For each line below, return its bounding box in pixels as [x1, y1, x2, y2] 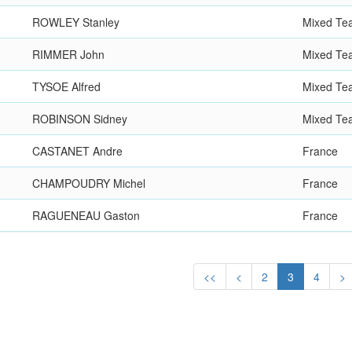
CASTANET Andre [32, 143, 123, 159]
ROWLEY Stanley [32, 14, 120, 30]
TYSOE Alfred [32, 79, 101, 94]
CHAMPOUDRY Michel [32, 175, 146, 191]
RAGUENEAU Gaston [32, 207, 141, 223]
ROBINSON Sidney [32, 111, 128, 126]
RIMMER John [32, 46, 105, 62]
